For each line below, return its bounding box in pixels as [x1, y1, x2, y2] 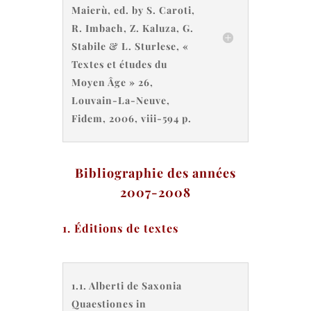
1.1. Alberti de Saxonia [71, 279, 182, 292]
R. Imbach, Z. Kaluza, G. [71, 22, 194, 35]
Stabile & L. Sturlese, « [71, 40, 189, 53]
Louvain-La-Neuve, [71, 94, 170, 107]
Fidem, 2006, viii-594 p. [71, 112, 192, 125]
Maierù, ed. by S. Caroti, [71, 3, 195, 17]
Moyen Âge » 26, [71, 76, 153, 89]
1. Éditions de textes [62, 221, 178, 235]
